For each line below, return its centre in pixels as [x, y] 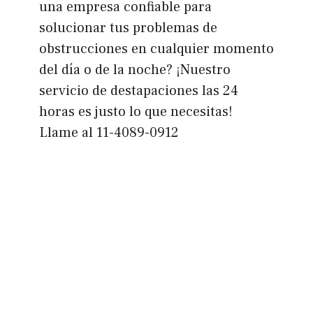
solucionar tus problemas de [128, 28]
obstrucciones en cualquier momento [156, 49]
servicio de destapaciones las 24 [138, 90]
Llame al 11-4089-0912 [109, 132]
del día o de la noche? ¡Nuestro [134, 70]
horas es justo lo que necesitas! [136, 111]
